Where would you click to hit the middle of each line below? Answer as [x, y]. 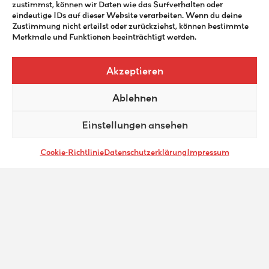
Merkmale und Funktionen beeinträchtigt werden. [104, 37]
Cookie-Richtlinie [72, 152]
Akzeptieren [134, 70]
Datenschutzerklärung [145, 152]
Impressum [208, 152]
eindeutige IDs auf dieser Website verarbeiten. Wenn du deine [127, 15]
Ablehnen [134, 97]
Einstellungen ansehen [134, 124]
